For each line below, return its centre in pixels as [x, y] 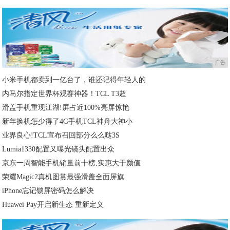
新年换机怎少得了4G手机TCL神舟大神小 [68, 122]
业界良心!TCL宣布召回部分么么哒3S [61, 136]
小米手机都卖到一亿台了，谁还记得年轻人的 [74, 80]
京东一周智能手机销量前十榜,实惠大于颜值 [72, 163]
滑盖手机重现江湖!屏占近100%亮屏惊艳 [66, 108]
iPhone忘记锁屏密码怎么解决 [48, 191]
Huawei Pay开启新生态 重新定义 [53, 205]
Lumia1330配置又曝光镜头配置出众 [59, 149]
